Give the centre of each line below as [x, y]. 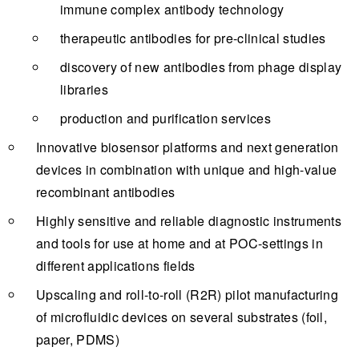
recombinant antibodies [106, 192]
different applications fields [116, 265]
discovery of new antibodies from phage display [201, 67]
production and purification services [165, 118]
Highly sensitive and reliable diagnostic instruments [189, 220]
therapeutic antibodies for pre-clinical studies [193, 38]
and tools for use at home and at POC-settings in [179, 243]
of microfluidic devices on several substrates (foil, [182, 317]
